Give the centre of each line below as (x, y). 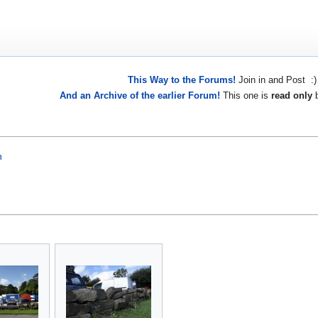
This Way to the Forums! (181, 80)
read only (292, 95)
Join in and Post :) (276, 80)
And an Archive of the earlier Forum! (140, 95)
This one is (246, 95)
